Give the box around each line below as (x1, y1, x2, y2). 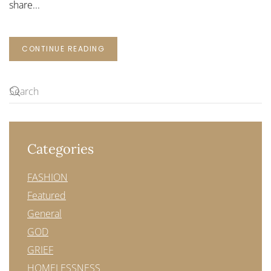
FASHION (27, 171, 68, 184)
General (27, 207, 62, 220)
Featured (27, 189, 66, 202)
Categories (27, 140, 94, 157)
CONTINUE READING (22, 44, 105, 54)
